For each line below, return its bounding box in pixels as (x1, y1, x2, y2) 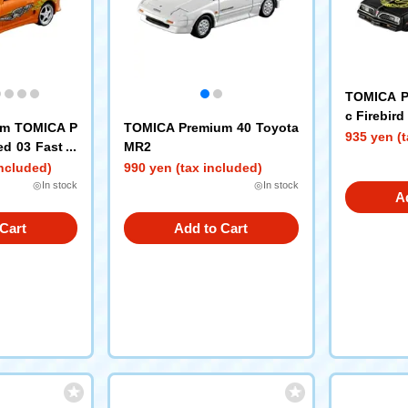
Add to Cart (174, 220, 248, 236)
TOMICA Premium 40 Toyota (123, 120, 299, 135)
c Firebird (344, 108, 404, 123)
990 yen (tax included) (123, 160, 262, 175)
